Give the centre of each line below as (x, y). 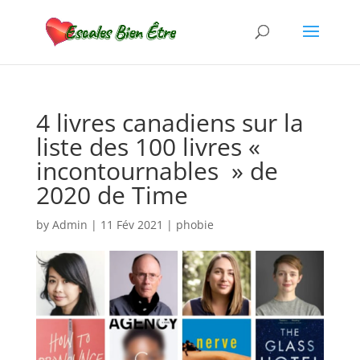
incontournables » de (157, 171)
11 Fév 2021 (131, 225)
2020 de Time (112, 195)
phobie (194, 225)
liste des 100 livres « (151, 147)
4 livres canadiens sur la (170, 123)
